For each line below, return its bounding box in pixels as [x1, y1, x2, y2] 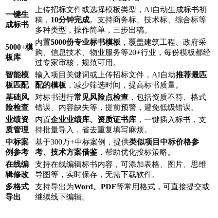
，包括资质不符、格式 [128, 93, 206, 102]
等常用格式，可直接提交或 [116, 182, 210, 191]
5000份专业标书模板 [51, 38, 121, 47]
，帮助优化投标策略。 [97, 148, 175, 157]
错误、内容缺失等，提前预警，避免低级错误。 [35, 103, 199, 112]
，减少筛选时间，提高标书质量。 [66, 81, 183, 90]
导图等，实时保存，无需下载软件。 [35, 170, 160, 179]
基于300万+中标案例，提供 [35, 138, 129, 146]
